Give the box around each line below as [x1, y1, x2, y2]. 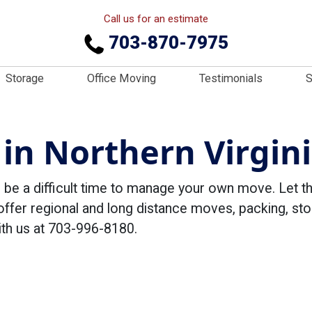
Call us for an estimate [104, 13, 208, 25]
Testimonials [199, 72, 263, 85]
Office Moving [87, 72, 156, 85]
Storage [6, 72, 44, 85]
